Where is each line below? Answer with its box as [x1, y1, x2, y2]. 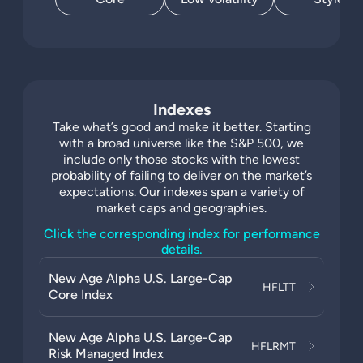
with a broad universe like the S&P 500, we [59, 135, 304, 151]
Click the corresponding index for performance [43, 226, 320, 241]
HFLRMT [251, 339, 296, 353]
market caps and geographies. [96, 200, 267, 216]
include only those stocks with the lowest [63, 152, 300, 167]
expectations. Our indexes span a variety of [58, 184, 305, 199]
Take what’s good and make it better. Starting [52, 119, 311, 135]
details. [160, 241, 203, 257]
